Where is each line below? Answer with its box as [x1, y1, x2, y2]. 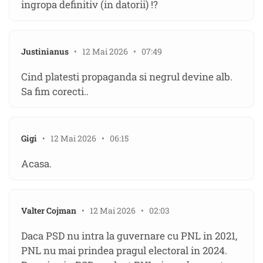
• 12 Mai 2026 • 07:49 [69, 46, 162, 58]
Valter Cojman [21, 205, 76, 217]
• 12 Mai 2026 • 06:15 [37, 133, 129, 144]
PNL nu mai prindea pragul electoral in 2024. [21, 244, 227, 258]
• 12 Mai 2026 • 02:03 [76, 205, 170, 217]
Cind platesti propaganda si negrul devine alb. [21, 70, 232, 84]
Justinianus [21, 46, 69, 58]
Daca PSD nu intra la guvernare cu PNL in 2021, [21, 229, 237, 243]
